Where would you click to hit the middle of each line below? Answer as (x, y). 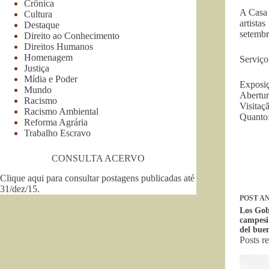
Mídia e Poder (51, 79)
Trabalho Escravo (57, 133)
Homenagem (48, 57)
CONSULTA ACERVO (98, 158)
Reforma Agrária (56, 122)
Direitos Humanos (59, 46)
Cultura (38, 14)
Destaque (42, 25)
